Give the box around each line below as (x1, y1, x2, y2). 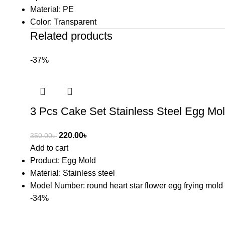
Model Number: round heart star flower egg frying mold (30, 181, 223, 190)
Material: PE (30, 5, 74, 14)
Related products (30, 30, 113, 42)
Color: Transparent (30, 18, 96, 26)
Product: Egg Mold (30, 156, 96, 165)
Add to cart (30, 144, 68, 152)
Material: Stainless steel (30, 169, 115, 177)
